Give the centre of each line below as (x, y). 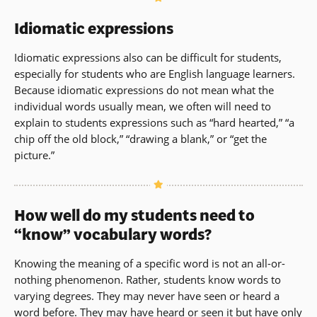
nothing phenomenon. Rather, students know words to (148, 280)
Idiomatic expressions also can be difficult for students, (148, 58)
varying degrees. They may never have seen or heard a (147, 296)
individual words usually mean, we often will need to (143, 106)
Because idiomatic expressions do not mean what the (144, 90)
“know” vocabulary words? (113, 235)
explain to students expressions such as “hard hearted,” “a (154, 123)
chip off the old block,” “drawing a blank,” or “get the (140, 139)
